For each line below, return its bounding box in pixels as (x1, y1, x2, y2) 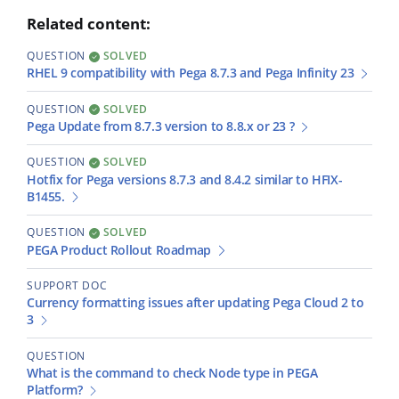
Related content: (27, 12, 151, 34)
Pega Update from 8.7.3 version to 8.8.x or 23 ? (27, 118, 295, 135)
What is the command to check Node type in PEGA (27, 365, 318, 382)
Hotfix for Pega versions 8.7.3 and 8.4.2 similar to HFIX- (27, 171, 343, 188)
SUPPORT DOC (27, 277, 108, 293)
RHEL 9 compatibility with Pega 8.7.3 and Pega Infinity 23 (27, 65, 354, 82)
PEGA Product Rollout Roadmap (27, 241, 211, 258)
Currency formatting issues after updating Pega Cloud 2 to (27, 295, 364, 312)
